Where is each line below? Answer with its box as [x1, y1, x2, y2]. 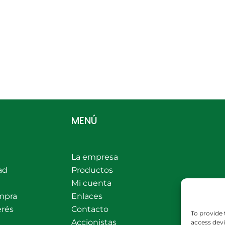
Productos [71, 165, 113, 175]
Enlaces [71, 191, 102, 201]
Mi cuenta [71, 178, 111, 188]
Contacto [71, 204, 108, 214]
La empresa [71, 152, 118, 162]
